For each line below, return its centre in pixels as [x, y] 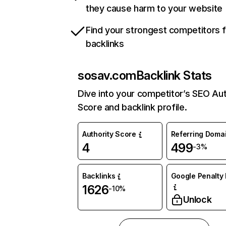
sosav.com [107, 75]
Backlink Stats [174, 75]
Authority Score [109, 134]
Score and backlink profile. [132, 107]
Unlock [197, 200]
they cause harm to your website [154, 8]
